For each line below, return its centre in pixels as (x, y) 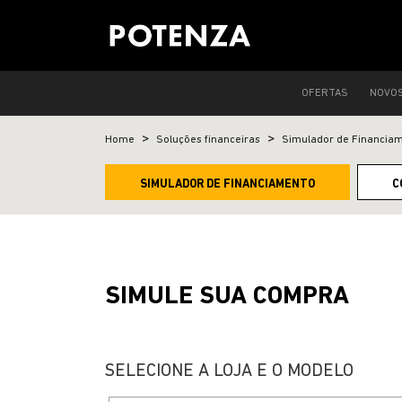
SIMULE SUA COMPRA (227, 297)
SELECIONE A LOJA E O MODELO (229, 371)
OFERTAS (324, 93)
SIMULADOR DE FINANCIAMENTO (227, 184)
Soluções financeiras (208, 140)
